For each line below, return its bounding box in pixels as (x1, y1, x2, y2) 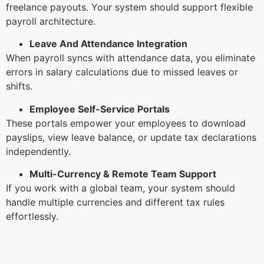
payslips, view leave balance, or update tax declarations (6, 131, 256, 143)
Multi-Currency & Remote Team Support (29, 168, 216, 180)
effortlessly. (6, 210, 61, 223)
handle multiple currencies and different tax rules (6, 196, 225, 209)
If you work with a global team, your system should (6, 182, 235, 194)
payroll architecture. (6, 15, 98, 27)
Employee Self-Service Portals (29, 103, 170, 115)
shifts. (6, 80, 35, 93)
